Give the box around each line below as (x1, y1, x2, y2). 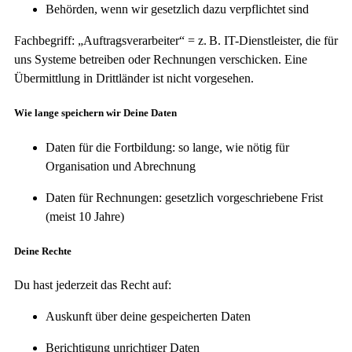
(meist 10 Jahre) (46, 209, 124, 223)
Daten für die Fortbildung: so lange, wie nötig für (46, 140, 289, 154)
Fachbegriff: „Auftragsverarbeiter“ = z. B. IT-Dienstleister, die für (14, 34, 338, 48)
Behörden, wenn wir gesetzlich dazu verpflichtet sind (46, 2, 309, 16)
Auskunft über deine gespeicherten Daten (46, 309, 251, 323)
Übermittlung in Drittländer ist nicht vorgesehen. (14, 71, 254, 86)
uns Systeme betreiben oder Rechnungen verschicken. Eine (14, 53, 307, 67)
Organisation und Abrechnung (46, 159, 196, 173)
